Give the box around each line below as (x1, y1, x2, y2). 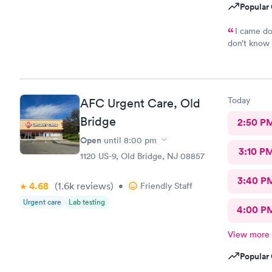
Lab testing (69, 196, 105, 207)
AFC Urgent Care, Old (80, 95, 200, 110)
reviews (74, 179, 110, 192)
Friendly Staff (140, 180, 192, 191)
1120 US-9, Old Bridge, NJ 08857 (80, 150, 205, 161)
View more (227, 228, 270, 240)
